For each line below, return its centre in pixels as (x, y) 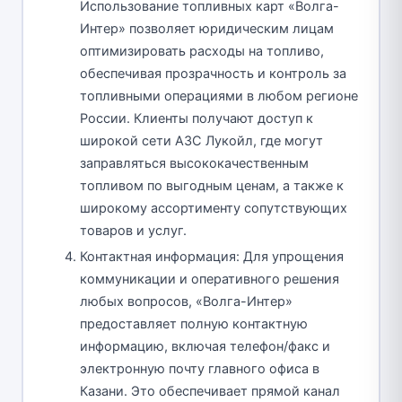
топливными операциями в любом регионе (219, 96)
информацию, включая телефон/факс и (205, 346)
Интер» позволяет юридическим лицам (207, 28)
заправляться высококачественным (194, 163)
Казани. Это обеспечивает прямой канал (210, 391)
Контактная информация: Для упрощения (212, 256)
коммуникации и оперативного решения (210, 279)
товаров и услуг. (133, 230)
